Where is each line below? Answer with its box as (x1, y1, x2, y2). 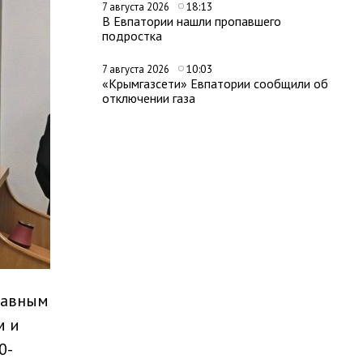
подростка (102, 28, 162, 44)
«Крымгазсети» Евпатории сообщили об (102, 75, 328, 92)
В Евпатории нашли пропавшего (102, 13, 281, 29)
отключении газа (102, 90, 195, 106)
